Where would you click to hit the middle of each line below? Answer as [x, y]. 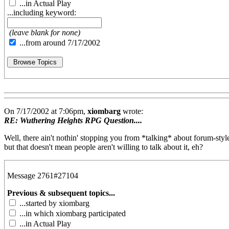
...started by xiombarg [53, 203]
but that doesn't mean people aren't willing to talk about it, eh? [104, 147]
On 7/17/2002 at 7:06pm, [46, 111]
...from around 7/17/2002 [59, 43]
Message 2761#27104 [43, 176]
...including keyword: [42, 13]
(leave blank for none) [45, 33]
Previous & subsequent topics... [61, 193]
